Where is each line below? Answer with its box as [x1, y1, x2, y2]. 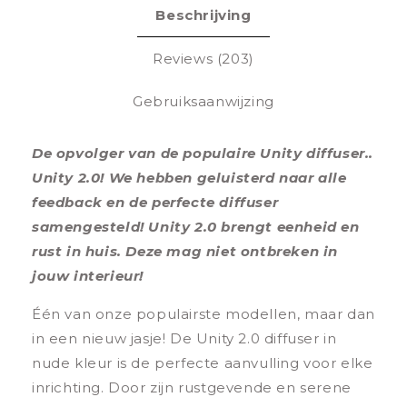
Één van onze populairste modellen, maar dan [32, 305, 375, 323]
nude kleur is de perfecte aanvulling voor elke [32, 354, 373, 372]
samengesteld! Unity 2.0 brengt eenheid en [32, 218, 360, 236]
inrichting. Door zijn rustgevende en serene [32, 379, 352, 397]
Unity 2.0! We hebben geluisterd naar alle [32, 169, 347, 187]
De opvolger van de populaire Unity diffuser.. [32, 144, 374, 163]
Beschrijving [155, 6, 252, 25]
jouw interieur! [32, 267, 144, 285]
